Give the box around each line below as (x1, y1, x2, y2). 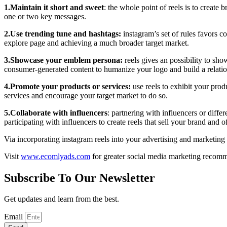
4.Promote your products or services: (4, 82, 131, 91)
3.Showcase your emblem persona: (4, 55, 123, 64)
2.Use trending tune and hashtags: (4, 29, 121, 38)
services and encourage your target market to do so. (4, 91, 168, 100)
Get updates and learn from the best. (4, 195, 119, 204)
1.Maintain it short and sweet (4, 3, 104, 12)
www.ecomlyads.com (21, 152, 90, 161)
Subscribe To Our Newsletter (4, 171, 155, 184)
